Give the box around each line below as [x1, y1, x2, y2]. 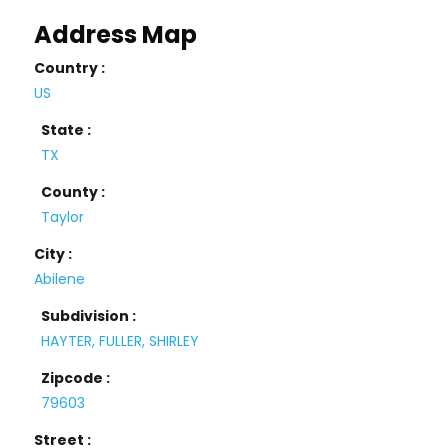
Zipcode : [40, 368, 110, 388]
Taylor [40, 207, 84, 227]
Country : [34, 58, 106, 78]
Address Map [34, 18, 198, 51]
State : [40, 120, 91, 140]
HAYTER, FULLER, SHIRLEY [40, 331, 199, 351]
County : [40, 182, 105, 202]
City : [34, 244, 73, 264]
